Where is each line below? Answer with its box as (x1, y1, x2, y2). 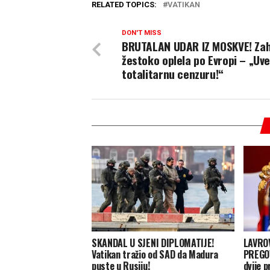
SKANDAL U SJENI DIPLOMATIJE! (92, 236, 215, 251)
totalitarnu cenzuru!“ (122, 65, 224, 83)
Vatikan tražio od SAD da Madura (92, 247, 219, 262)
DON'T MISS (122, 29, 162, 37)
